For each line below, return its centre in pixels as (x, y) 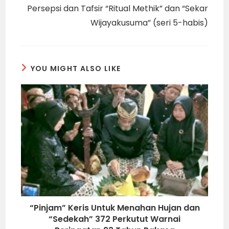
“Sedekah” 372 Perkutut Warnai (114, 219)
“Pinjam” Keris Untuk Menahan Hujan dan (114, 208)
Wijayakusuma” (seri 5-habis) (149, 22)
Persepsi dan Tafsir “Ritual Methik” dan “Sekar (117, 8)
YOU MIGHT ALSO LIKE (76, 68)
